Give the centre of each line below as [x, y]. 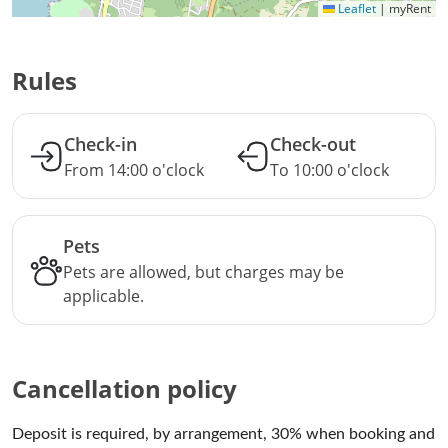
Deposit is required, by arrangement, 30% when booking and [223, 434]
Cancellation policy [124, 388]
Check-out [313, 144]
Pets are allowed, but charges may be [204, 272]
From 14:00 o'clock [134, 170]
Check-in [100, 144]
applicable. [104, 296]
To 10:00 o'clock [329, 170]
